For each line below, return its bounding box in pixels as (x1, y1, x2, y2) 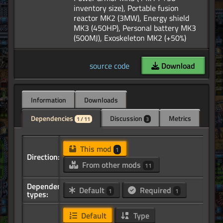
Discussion (110, 113, 144, 124)
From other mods (80, 159, 143, 171)
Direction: (27, 151, 60, 163)
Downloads (84, 95, 118, 106)
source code (90, 60, 129, 72)
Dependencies (31, 113, 75, 124)
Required (137, 184, 173, 197)
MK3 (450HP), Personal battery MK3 (74, 22, 196, 34)
